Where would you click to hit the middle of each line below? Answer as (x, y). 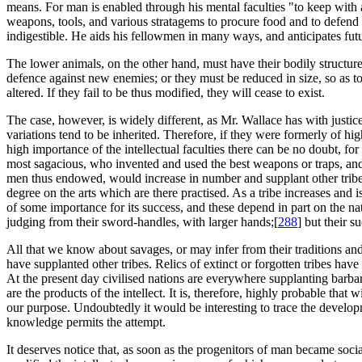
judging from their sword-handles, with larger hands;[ (142, 222)
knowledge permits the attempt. (86, 322)
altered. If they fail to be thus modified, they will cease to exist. (166, 93)
